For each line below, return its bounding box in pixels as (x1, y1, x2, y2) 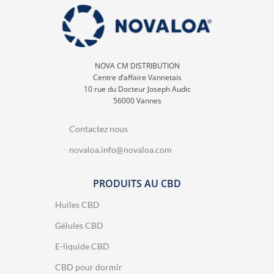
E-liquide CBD (55, 240, 109, 251)
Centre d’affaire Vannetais (92, 72, 182, 83)
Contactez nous (68, 123, 128, 134)
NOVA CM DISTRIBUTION (94, 60, 180, 71)
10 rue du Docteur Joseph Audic (83, 83, 191, 94)
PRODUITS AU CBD (93, 176, 181, 190)
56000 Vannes (113, 95, 161, 106)
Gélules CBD (55, 220, 103, 231)
